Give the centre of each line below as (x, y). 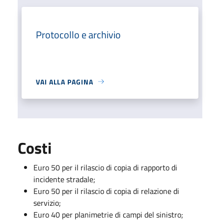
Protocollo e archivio (78, 34)
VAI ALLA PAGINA (65, 82)
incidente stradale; (64, 179)
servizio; (47, 203)
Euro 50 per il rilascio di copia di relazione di (106, 191)
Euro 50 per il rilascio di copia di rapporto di (105, 167)
